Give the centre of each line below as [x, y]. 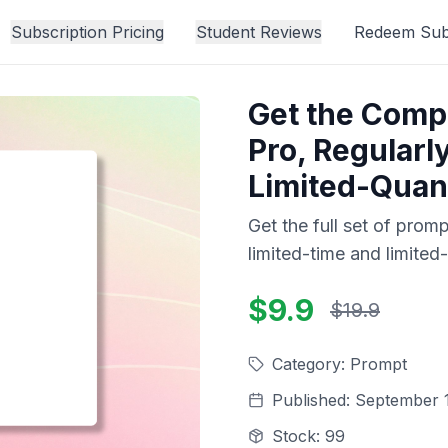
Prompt [378, 364]
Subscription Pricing [87, 32]
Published [309, 400]
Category [306, 364]
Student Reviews [258, 32]
